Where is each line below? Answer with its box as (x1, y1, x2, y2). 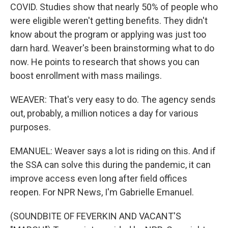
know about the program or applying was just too (10, 29, 206, 40)
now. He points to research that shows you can (10, 56, 199, 67)
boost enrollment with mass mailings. (10, 70, 162, 81)
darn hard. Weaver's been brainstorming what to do (10, 43, 214, 53)
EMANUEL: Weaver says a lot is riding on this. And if (10, 146, 216, 156)
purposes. (10, 122, 51, 132)
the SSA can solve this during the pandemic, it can (10, 159, 211, 170)
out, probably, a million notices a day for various (10, 108, 198, 119)
